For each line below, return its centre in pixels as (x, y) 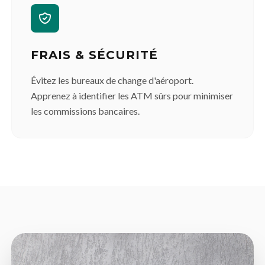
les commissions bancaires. (85, 111)
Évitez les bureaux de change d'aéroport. (112, 80)
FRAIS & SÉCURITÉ (95, 55)
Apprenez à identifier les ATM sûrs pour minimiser (132, 95)
